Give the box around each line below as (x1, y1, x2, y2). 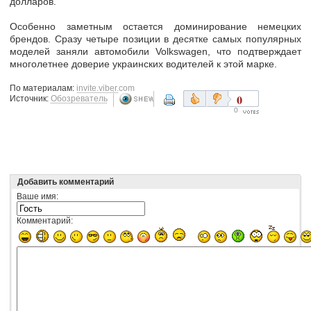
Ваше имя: (17, 191, 58, 201)
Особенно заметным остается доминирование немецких (10, 20, 301, 32)
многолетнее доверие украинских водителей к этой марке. (10, 58, 277, 69)
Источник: (10, 93, 51, 103)
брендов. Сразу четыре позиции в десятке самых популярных (10, 33, 301, 44)
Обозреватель (51, 93, 108, 103)
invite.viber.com (76, 83, 135, 93)
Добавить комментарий (17, 176, 114, 187)
